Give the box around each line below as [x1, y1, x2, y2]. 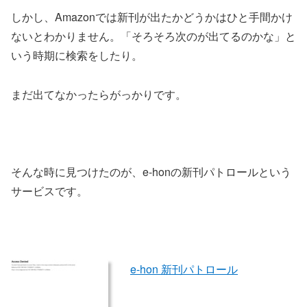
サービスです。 [11, 183, 88, 199]
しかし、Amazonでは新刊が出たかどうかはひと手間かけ [11, 8, 293, 25]
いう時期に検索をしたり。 [11, 47, 143, 63]
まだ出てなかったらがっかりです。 [11, 86, 186, 102]
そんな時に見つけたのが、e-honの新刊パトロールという [11, 164, 291, 180]
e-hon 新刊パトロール [130, 260, 238, 277]
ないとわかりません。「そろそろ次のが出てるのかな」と [11, 27, 296, 44]
